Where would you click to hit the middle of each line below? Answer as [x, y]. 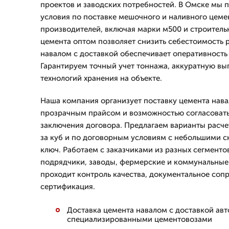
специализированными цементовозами [140, 219]
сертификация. [68, 187]
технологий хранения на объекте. [101, 78]
